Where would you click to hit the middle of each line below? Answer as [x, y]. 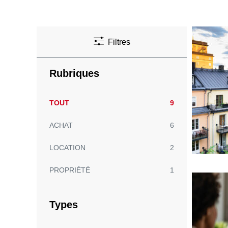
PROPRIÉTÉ [70, 170]
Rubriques [74, 74]
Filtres [119, 42]
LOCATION [67, 148]
